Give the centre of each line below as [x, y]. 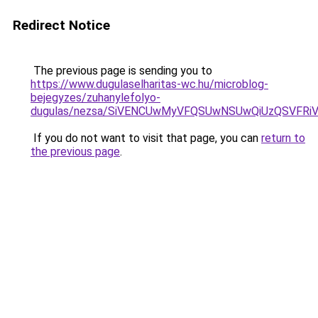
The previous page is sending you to [121, 71]
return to [283, 138]
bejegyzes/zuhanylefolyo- [95, 98]
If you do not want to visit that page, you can [146, 138]
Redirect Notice [61, 25]
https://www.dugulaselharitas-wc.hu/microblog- [149, 84]
